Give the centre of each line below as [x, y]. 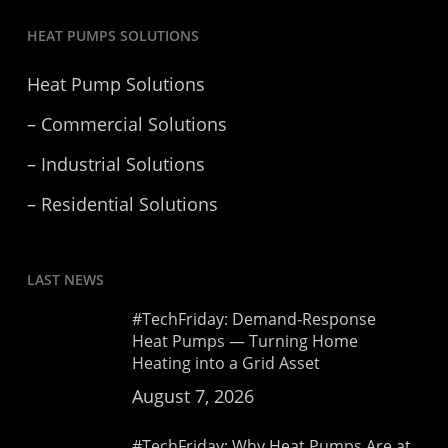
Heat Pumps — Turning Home [244, 341]
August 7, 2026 [192, 396]
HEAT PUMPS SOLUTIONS [112, 35]
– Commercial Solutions [126, 124]
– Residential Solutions [122, 204]
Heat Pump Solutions [115, 84]
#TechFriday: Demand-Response [253, 319]
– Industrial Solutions [115, 164]
